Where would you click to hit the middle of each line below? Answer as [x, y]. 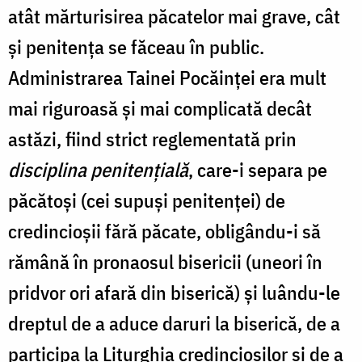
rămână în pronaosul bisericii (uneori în [165, 261]
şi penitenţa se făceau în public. [136, 46]
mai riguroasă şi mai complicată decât [160, 108]
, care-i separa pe [258, 169]
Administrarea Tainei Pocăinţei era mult [167, 77]
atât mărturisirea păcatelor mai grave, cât [174, 16]
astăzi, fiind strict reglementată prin [152, 139]
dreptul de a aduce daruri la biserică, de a [174, 323]
